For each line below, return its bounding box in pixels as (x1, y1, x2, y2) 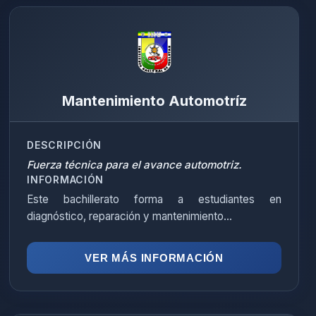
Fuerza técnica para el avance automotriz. (27, 158, 243, 171)
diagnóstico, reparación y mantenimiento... (27, 209, 233, 223)
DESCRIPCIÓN (27, 139, 102, 151)
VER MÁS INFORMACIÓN (85, 252, 224, 264)
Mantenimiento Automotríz (61, 92, 247, 109)
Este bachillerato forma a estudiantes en (27, 193, 281, 206)
